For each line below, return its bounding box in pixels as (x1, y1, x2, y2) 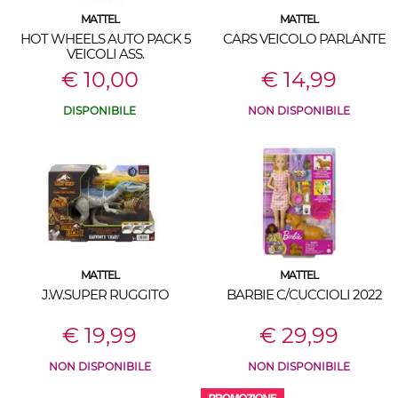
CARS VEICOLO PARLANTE (222, 30, 386, 47)
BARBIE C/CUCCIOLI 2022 (226, 286, 382, 303)
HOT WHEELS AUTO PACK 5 (20, 30, 190, 47)
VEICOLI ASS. (66, 45, 144, 62)
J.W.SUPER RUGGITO (41, 286, 169, 303)
